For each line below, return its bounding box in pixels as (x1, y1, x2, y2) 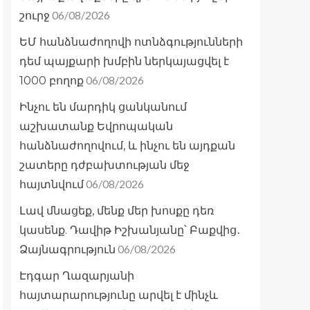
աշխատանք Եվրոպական (19, 120, 173, 134)
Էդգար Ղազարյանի (19, 269, 134, 283)
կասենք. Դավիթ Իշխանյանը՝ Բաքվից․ (19, 224, 240, 237)
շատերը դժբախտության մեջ (19, 158, 190, 172)
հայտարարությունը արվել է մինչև (19, 289, 218, 302)
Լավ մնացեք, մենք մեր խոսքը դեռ (19, 204, 214, 218)
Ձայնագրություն (19, 243, 116, 257)
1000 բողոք (19, 74, 84, 88)
